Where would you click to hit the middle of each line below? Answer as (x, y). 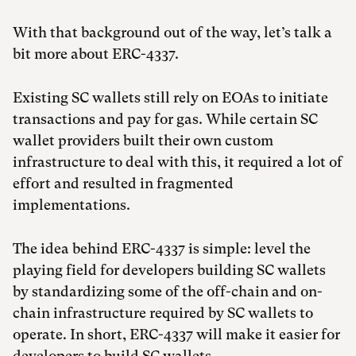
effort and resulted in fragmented (123, 183)
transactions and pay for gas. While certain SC (165, 119)
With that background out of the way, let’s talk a (172, 32)
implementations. (73, 205)
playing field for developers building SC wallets (169, 270)
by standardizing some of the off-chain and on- (168, 291)
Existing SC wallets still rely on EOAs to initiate (170, 97)
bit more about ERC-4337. (97, 54)
